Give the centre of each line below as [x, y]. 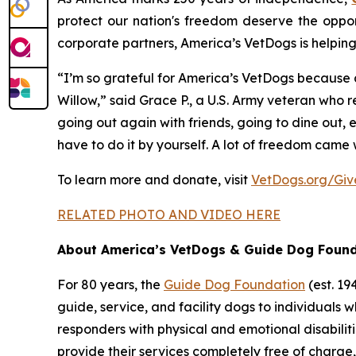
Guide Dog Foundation [234, 284]
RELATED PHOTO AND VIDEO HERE [169, 214]
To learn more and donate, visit [154, 179]
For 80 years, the [110, 284]
